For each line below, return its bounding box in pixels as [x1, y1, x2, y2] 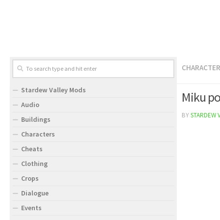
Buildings [21, 115, 51, 124]
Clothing [21, 159, 48, 168]
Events [21, 203, 42, 212]
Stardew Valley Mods [21, 85, 86, 94]
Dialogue [21, 189, 49, 197]
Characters [21, 130, 55, 138]
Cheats [21, 144, 43, 153]
